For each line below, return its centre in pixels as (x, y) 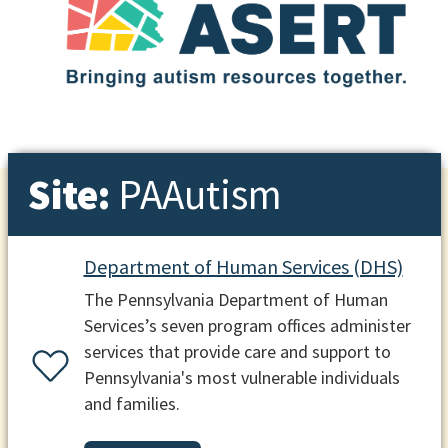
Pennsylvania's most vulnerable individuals (241, 378)
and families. (131, 404)
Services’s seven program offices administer (247, 326)
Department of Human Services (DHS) (243, 267)
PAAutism (199, 194)
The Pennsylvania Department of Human (235, 300)
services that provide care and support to (237, 352)
